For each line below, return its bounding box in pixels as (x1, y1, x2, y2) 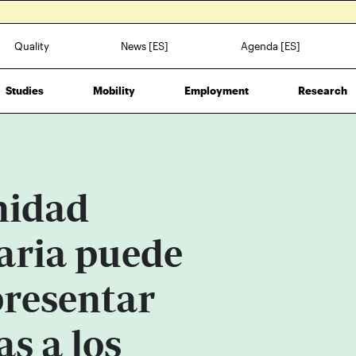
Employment (184, 83, 249, 97)
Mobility (92, 83, 135, 97)
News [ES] (121, 39, 169, 52)
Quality (14, 39, 50, 52)
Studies (5, 83, 44, 97)
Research (298, 83, 348, 97)
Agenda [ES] (240, 39, 300, 52)
